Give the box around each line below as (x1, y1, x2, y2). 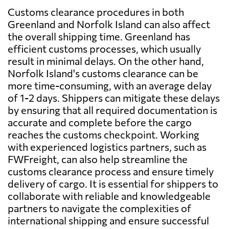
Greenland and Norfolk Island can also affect (8, 18, 210, 31)
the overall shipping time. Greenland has (8, 30, 190, 43)
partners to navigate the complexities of (8, 202, 191, 215)
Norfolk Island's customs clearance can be (8, 67, 198, 80)
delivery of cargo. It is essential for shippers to (8, 177, 218, 190)
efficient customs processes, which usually (8, 42, 201, 55)
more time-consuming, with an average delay (8, 79, 212, 92)
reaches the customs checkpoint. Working (8, 128, 199, 141)
